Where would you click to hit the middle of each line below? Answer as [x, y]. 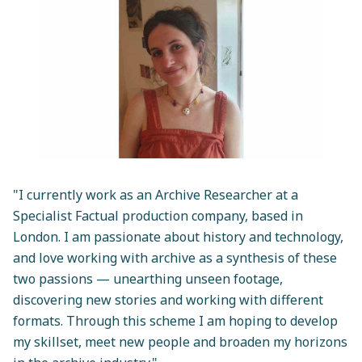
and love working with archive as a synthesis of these [175, 258]
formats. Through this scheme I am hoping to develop [175, 321]
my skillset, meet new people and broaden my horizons [180, 342]
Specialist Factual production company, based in [158, 216]
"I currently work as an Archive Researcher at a [156, 195]
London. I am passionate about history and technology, [178, 237]
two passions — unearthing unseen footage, [148, 279]
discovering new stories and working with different [168, 300]
